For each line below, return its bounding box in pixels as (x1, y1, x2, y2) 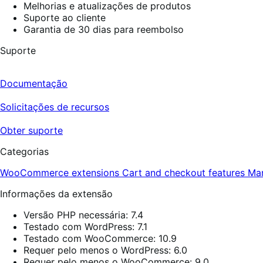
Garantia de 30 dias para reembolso (23, 23, 184, 36)
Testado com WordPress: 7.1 (23, 221, 147, 233)
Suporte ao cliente (23, 12, 106, 24)
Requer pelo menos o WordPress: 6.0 (23, 244, 187, 257)
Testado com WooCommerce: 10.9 (23, 232, 177, 245)
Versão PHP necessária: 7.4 (23, 209, 143, 221)
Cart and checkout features (122, 167, 248, 179)
